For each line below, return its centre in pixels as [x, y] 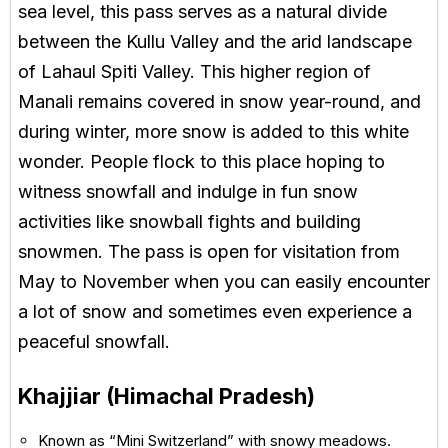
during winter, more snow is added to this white [213, 132]
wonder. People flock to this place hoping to [201, 162]
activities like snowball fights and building [189, 222]
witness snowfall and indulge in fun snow [188, 192]
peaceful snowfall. [94, 342]
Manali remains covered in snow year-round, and [219, 102]
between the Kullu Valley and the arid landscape [215, 42]
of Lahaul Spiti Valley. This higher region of [194, 72]
